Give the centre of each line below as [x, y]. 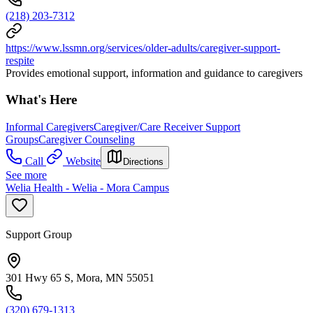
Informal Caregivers [50, 127]
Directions [143, 162]
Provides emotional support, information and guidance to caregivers [154, 73]
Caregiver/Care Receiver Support [167, 127]
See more [26, 175]
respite [20, 60]
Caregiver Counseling [87, 139]
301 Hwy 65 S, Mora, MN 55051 [80, 278]
